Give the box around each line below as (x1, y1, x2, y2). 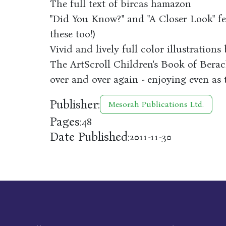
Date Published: (49, 130, 130, 144)
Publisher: (49, 97, 100, 111)
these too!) (49, 28, 95, 40)
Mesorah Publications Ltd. (108, 99, 204, 109)
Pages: (49, 115, 82, 129)
